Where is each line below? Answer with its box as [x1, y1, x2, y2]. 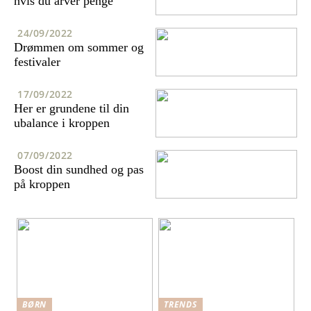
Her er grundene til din [14, 101, 129, 115]
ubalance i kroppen [14, 115, 110, 130]
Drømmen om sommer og [14, 40, 144, 54]
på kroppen [14, 176, 70, 191]
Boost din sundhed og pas [14, 162, 144, 176]
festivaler [14, 54, 60, 69]
